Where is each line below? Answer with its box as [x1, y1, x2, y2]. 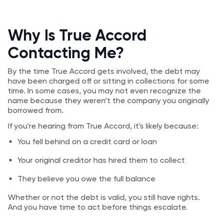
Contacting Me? [8, 44, 124, 62]
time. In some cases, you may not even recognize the [8, 86, 201, 95]
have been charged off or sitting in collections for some [8, 76, 209, 86]
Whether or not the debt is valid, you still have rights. [8, 193, 200, 202]
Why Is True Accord [8, 26, 147, 44]
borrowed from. [8, 106, 64, 115]
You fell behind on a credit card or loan [18, 137, 157, 146]
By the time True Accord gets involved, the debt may [8, 66, 200, 76]
